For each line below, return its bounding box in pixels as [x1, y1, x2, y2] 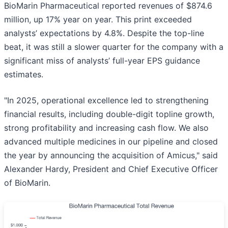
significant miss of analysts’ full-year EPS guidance [4, 55, 200, 66]
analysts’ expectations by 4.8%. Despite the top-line [4, 28, 204, 39]
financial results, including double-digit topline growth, [4, 109, 214, 120]
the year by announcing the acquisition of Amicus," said [4, 150, 218, 161]
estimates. [4, 69, 43, 80]
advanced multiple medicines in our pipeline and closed [4, 136, 218, 147]
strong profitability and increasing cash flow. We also [4, 123, 209, 133]
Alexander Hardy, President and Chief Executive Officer [4, 164, 218, 175]
